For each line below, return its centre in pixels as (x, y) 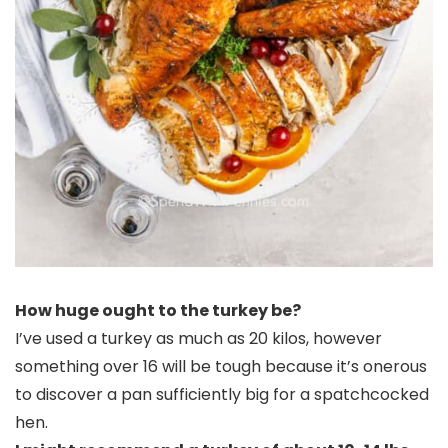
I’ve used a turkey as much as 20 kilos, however (198, 338)
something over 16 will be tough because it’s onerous (221, 366)
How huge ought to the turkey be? (158, 310)
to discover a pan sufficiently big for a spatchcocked (222, 394)
